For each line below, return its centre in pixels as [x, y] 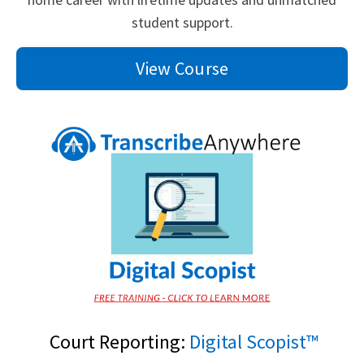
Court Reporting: [117, 342]
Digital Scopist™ [254, 342]
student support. [182, 22]
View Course [182, 68]
